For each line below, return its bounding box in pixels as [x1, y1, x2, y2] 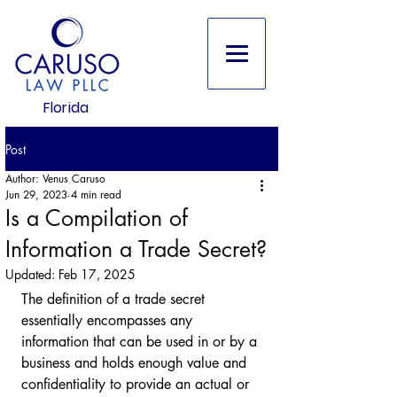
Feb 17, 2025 [58, 266, 136, 283]
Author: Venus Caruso [5, 171, 105, 186]
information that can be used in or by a [21, 332, 261, 351]
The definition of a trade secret [21, 290, 209, 308]
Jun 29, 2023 [5, 187, 67, 202]
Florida [43, 97, 90, 118]
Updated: [5, 266, 58, 283]
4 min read [71, 187, 121, 202]
